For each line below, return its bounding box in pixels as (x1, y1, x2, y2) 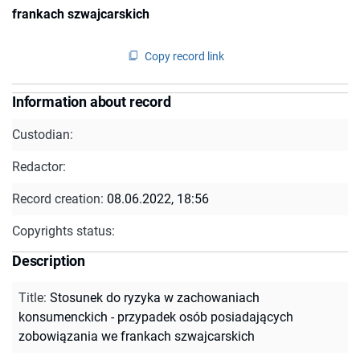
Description (12, 252, 86, 269)
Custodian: (12, 126, 73, 142)
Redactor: (12, 158, 66, 174)
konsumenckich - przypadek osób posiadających (18, 309, 293, 325)
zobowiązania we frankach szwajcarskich (18, 328, 255, 344)
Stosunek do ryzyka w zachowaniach (50, 289, 260, 305)
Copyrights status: (12, 223, 115, 239)
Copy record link (145, 49, 224, 63)
